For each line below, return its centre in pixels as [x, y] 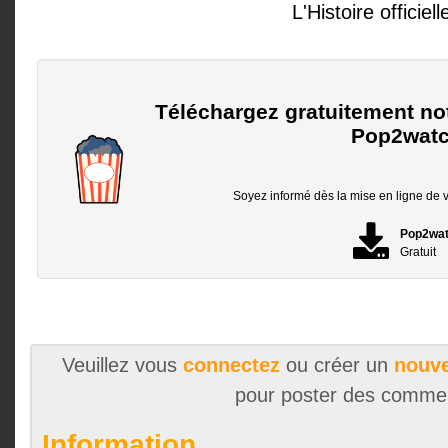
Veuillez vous [122, 365]
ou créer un [336, 365]
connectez [231, 365]
